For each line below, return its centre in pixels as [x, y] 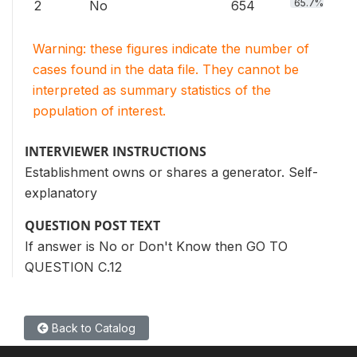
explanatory [61, 193]
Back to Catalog [92, 328]
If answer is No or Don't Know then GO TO [156, 246]
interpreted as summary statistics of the [152, 90]
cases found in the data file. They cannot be [166, 69]
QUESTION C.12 [73, 267]
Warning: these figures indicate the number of [171, 49]
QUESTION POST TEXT [92, 226]
